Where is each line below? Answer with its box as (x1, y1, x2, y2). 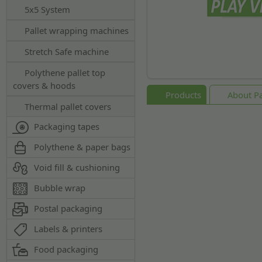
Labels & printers (34, 223, 103, 235)
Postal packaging (34, 202, 103, 214)
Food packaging (34, 243, 99, 255)
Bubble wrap (34, 182, 86, 194)
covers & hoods (13, 80, 76, 91)
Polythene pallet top (22, 67, 106, 78)
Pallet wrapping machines (22, 25, 129, 36)
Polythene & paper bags (34, 141, 131, 153)
